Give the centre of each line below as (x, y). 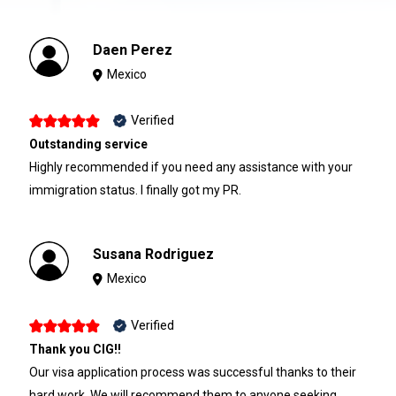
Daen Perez (133, 49)
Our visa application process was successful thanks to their (192, 373)
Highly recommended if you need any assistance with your (190, 168)
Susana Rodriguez (154, 255)
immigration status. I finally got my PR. (135, 190)
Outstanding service (88, 145)
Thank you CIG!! (75, 350)
